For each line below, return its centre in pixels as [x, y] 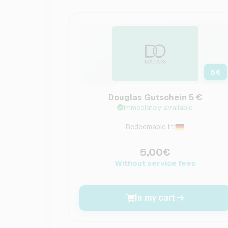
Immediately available [159, 108]
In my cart [155, 198]
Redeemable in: [151, 127]
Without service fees [155, 163]
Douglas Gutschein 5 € [155, 97]
